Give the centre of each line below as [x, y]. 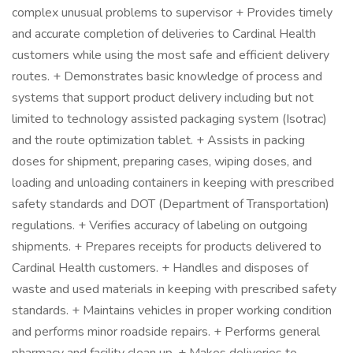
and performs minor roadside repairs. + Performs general [166, 332]
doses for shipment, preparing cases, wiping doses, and [162, 162]
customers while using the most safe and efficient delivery [171, 55]
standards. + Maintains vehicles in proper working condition [172, 310]
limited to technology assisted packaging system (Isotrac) [169, 119]
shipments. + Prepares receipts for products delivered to [167, 247]
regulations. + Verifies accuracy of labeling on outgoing [160, 225]
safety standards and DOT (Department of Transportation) [171, 204]
